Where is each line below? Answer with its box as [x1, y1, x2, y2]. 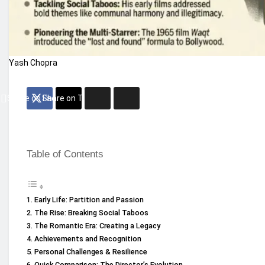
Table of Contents [27, 148, 104, 160]
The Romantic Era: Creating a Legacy [34, 221, 160, 231]
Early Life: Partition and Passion [34, 195, 144, 205]
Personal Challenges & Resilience [34, 247, 147, 257]
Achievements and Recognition [34, 234, 141, 244]
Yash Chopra [9, 57, 57, 67]
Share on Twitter [41, 93, 106, 103]
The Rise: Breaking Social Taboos [34, 208, 148, 218]
